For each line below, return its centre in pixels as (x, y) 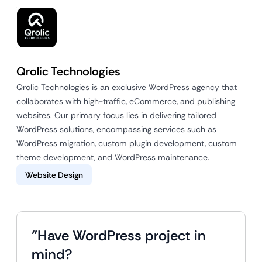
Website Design (54, 175)
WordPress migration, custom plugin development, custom (127, 143)
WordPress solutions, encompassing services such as (116, 129)
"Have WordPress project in (119, 235)
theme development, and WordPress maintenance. (113, 157)
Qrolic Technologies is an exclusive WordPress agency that (127, 87)
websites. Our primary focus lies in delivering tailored (116, 115)
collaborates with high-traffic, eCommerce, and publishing (126, 101)
